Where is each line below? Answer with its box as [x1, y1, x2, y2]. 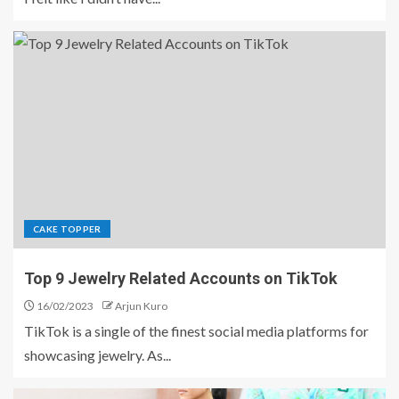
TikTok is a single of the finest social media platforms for [24, 322, 369, 339]
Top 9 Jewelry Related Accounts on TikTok [24, 269, 341, 288]
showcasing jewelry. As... [24, 346, 171, 363]
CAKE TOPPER [33, 224, 102, 234]
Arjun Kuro [115, 299, 167, 313]
